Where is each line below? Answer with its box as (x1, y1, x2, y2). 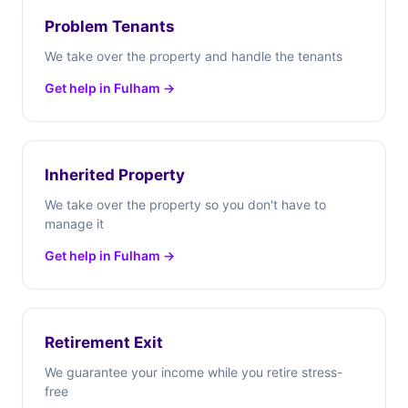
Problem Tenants (45, 17, 175, 36)
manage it (45, 216, 104, 231)
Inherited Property (45, 166, 185, 184)
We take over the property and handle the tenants (45, 48, 342, 64)
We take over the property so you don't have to (45, 197, 326, 212)
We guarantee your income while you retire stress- (45, 364, 342, 380)
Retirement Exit (45, 333, 163, 352)
